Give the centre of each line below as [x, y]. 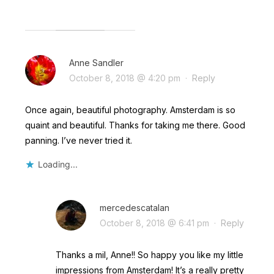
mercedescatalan [134, 207]
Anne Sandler [96, 62]
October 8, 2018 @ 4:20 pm [124, 78]
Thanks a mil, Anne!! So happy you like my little [149, 254]
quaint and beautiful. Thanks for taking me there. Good [135, 125]
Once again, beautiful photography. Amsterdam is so [130, 109]
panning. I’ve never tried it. [78, 140]
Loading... [57, 164]
